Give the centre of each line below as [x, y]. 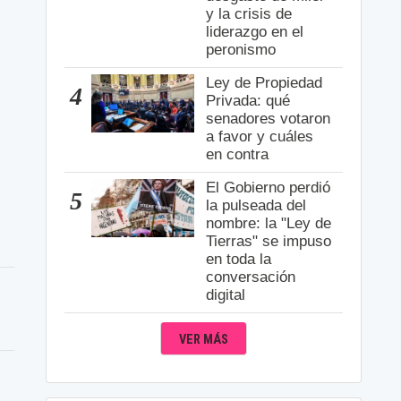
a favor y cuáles [260, 137]
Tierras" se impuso [269, 242]
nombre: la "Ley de [269, 224]
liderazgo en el [255, 32]
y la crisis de [249, 14]
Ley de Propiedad [264, 83]
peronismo [241, 50]
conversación [251, 277]
